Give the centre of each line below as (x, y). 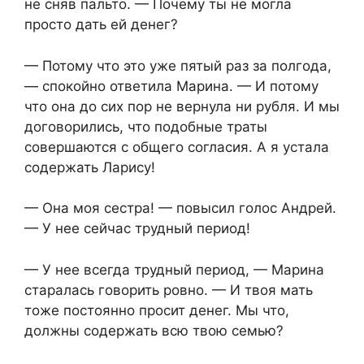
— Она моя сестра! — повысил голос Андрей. (180, 208)
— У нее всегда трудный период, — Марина (174, 269)
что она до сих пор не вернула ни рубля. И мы (182, 106)
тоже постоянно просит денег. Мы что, (157, 310)
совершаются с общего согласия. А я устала (177, 147)
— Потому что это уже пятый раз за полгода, (178, 65)
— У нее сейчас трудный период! (137, 229)
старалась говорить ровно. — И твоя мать (169, 290)
